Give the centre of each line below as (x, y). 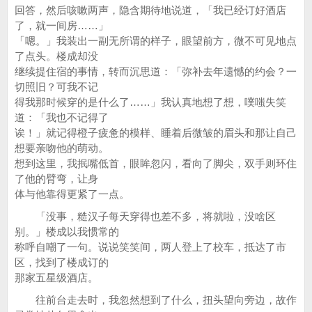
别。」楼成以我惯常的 (67, 232)
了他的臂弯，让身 (56, 179)
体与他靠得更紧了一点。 (72, 194)
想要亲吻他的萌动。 (62, 148)
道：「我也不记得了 (62, 117)
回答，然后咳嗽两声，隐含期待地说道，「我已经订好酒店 (150, 10)
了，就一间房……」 (62, 25)
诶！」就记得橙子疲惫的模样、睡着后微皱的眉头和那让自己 (156, 133)
